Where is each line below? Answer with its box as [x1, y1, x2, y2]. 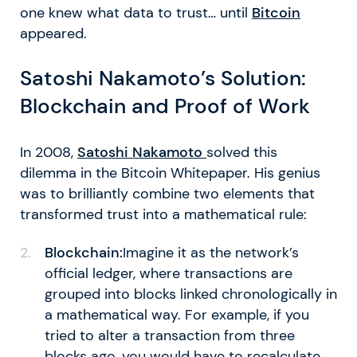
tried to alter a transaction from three [44, 326, 295, 344]
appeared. [20, 24, 87, 42]
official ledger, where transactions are [44, 264, 292, 282]
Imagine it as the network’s [122, 243, 299, 261]
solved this [206, 143, 277, 161]
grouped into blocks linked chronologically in [44, 284, 337, 303]
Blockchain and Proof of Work [20, 92, 310, 120]
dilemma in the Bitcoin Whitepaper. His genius [20, 163, 320, 182]
